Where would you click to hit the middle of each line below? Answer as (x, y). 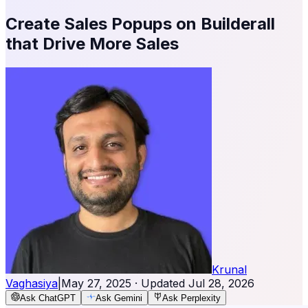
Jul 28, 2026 (221, 283)
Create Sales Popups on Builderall (140, 23)
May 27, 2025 (96, 283)
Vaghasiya (32, 283)
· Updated (160, 283)
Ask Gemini (119, 298)
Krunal (229, 269)
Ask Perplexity (191, 298)
